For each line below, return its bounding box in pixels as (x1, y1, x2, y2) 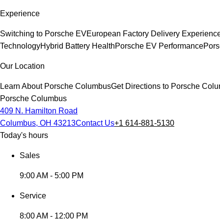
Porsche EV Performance (115, 42, 203, 50)
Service (20, 192, 46, 200)
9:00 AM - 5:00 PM (20, 171, 83, 180)
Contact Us (76, 119, 114, 127)
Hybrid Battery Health (40, 42, 115, 50)
